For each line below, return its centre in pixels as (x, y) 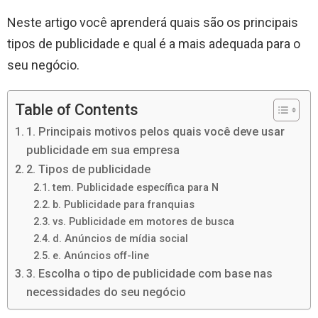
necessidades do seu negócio (106, 292)
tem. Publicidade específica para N (135, 187)
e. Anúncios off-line (100, 255)
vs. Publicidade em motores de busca (143, 221)
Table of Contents (77, 109)
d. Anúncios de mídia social (120, 238)
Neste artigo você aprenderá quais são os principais (153, 22)
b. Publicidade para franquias (123, 204)
